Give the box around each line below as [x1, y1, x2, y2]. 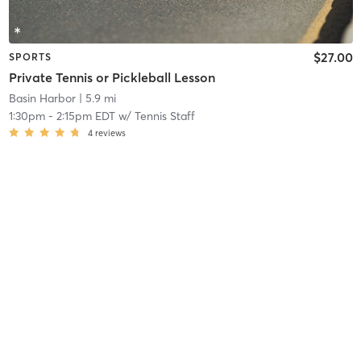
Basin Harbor [8, 91, 76, 106]
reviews [94, 127, 126, 139]
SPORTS [8, 50, 52, 63]
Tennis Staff [134, 109, 195, 124]
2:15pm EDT [56, 109, 115, 124]
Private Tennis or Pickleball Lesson [8, 69, 215, 86]
